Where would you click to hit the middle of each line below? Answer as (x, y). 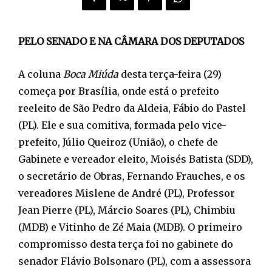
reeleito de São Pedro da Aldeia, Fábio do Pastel (132, 108)
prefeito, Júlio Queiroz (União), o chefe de (118, 142)
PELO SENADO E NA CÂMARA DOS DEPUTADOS (131, 41)
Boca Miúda (91, 74)
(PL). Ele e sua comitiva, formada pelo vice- (122, 125)
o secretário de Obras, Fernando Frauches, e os (132, 176)
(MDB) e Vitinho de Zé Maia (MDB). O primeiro (130, 227)
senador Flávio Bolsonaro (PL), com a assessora (134, 261)
